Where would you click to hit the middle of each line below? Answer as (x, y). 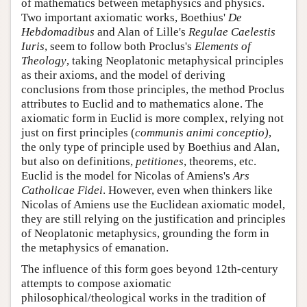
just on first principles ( (78, 133)
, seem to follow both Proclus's (120, 47)
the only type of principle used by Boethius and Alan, (150, 147)
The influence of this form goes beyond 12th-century (150, 269)
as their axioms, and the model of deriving (123, 75)
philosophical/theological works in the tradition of (144, 298)
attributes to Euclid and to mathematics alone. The (143, 104)
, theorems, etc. (220, 162)
